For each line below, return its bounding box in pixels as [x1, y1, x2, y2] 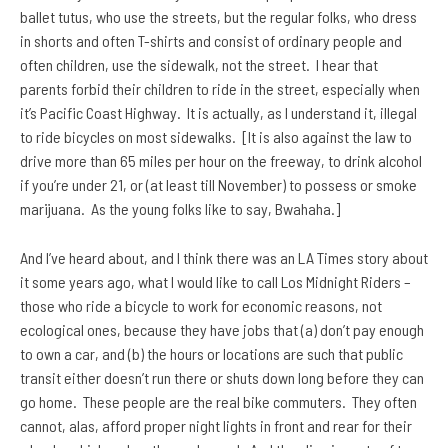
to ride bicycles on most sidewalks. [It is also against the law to [20, 127, 412, 147]
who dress [351, 7, 417, 27]
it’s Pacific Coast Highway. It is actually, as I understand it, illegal [20, 103, 417, 123]
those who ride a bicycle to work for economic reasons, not [20, 296, 382, 316]
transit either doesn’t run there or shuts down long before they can [20, 368, 424, 388]
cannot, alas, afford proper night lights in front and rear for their [20, 416, 412, 436]
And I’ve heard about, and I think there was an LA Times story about [20, 248, 428, 268]
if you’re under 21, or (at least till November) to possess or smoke [20, 175, 417, 195]
